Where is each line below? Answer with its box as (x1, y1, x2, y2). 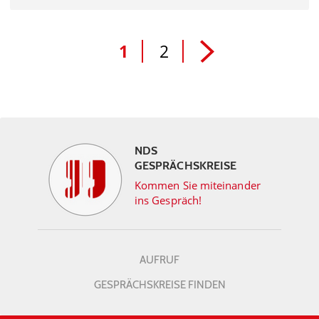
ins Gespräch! (135, 193, 202, 208)
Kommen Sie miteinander (135, 178, 261, 193)
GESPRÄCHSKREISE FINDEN (93, 278, 226, 292)
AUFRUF (140, 253, 179, 267)
